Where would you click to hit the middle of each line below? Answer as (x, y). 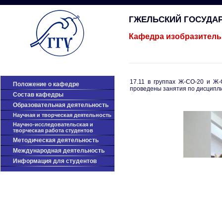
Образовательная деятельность (61, 105)
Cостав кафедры (38, 95)
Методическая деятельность (56, 140)
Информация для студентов (55, 161)
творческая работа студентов (53, 130)
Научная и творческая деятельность (62, 115)
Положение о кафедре (46, 84)
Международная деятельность (59, 151)
